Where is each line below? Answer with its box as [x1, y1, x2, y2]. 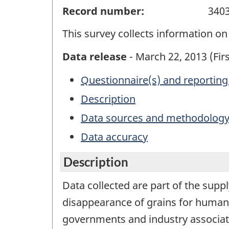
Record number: [62, 4, 144, 18]
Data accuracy [81, 130, 148, 144]
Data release [62, 49, 127, 63]
